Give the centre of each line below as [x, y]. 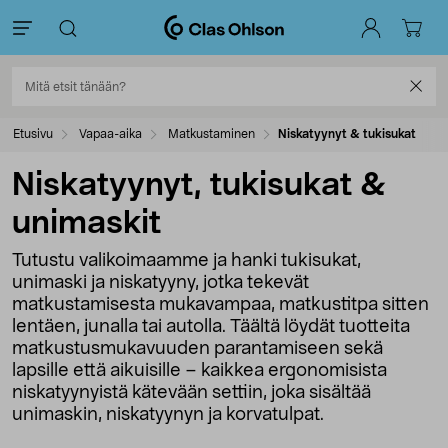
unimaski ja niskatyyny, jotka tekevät [160, 283]
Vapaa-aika [110, 134]
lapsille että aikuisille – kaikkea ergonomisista [199, 371]
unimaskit [86, 223]
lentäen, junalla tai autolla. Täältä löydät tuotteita [211, 327]
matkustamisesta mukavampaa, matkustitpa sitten [220, 305]
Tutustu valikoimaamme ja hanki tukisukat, [186, 261]
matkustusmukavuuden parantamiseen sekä [197, 349]
